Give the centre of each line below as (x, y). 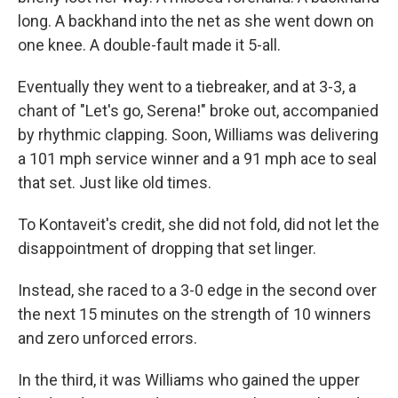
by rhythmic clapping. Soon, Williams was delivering (198, 135)
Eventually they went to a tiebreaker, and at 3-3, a (187, 87)
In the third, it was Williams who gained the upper (189, 380)
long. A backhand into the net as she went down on (196, 21)
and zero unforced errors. (107, 338)
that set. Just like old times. (115, 183)
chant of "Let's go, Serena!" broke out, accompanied (198, 111)
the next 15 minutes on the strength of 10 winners (195, 314)
